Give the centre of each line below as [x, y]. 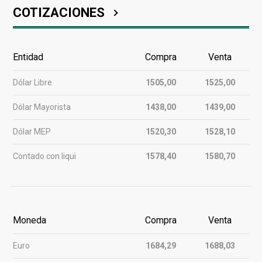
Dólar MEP [32, 132]
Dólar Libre [32, 83]
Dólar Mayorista [42, 107]
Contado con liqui [44, 156]
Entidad [28, 57]
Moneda [30, 220]
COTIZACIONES [59, 13]
